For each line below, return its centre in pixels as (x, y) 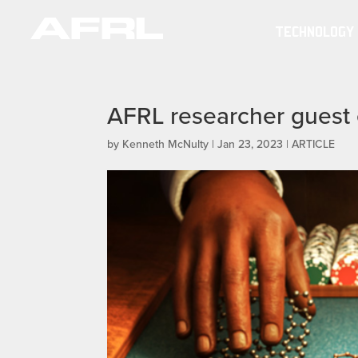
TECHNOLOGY (314, 31)
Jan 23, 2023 (251, 143)
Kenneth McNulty (166, 143)
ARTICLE (314, 143)
